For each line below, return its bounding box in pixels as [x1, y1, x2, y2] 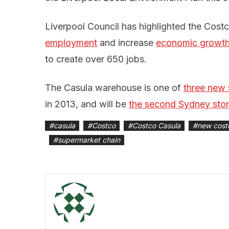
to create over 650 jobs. [45, 54, 147, 65]
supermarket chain [58, 135, 120, 145]
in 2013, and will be [45, 99, 129, 110]
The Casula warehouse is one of [45, 82, 184, 94]
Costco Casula [132, 121, 180, 130]
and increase [97, 37, 156, 49]
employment [45, 37, 97, 49]
